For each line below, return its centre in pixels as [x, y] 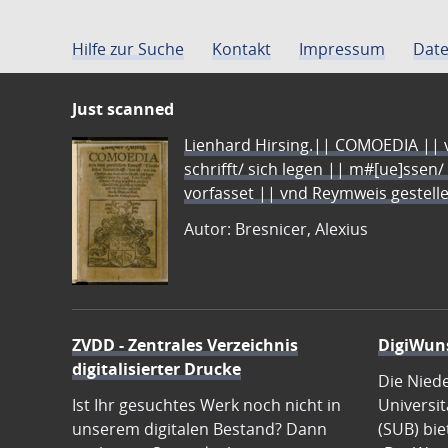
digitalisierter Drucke [156, 369]
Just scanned [123, 109]
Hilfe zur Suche [128, 48]
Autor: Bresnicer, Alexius [276, 229]
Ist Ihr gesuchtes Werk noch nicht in [206, 405]
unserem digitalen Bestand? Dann [199, 429]
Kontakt [241, 48]
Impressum [342, 48]
